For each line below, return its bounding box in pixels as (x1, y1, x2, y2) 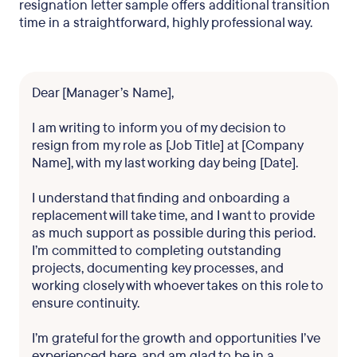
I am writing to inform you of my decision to (32, 119, 286, 137)
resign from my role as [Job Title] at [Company (32, 136, 303, 155)
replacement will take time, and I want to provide (32, 206, 315, 225)
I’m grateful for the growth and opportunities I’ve (32, 329, 320, 347)
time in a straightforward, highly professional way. (19, 14, 312, 32)
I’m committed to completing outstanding (32, 241, 281, 260)
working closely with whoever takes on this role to (32, 277, 324, 295)
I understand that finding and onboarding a (32, 189, 290, 207)
